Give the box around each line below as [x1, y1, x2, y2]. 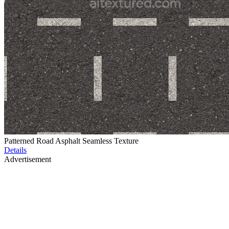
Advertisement [4, 155, 51, 164]
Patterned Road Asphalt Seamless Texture [4, 136, 139, 146]
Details [4, 146, 27, 155]
